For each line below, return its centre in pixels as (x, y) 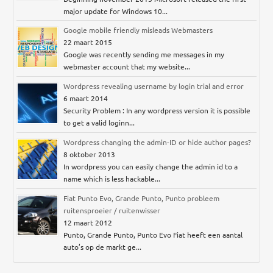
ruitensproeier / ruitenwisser (112, 211)
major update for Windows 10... (116, 11)
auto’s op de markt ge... (103, 247)
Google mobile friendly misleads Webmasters (138, 30)
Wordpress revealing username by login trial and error (154, 86)
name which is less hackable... (112, 179)
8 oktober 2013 (90, 154)
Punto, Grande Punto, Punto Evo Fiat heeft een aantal (153, 235)
